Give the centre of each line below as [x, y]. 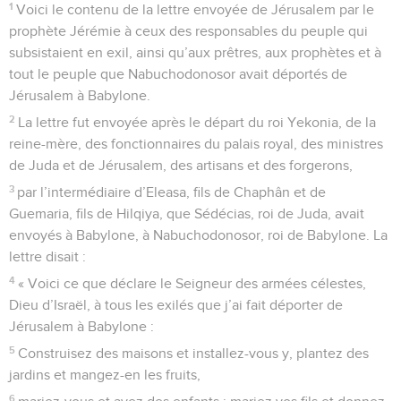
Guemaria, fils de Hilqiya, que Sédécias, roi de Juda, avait [187, 213]
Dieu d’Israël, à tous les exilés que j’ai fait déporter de [176, 305]
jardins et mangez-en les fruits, [105, 375]
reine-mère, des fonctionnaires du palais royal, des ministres [196, 144]
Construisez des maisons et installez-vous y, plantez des [194, 353]
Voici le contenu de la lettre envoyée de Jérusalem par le [196, 9]
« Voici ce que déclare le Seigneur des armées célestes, [192, 283]
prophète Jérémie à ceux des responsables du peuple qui [188, 31]
